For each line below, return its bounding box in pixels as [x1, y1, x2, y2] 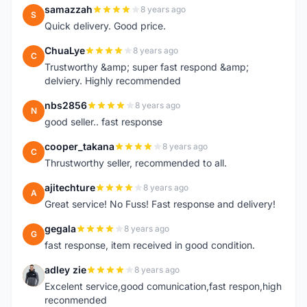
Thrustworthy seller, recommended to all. [45, 157, 227, 169]
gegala [45, 223, 76, 234]
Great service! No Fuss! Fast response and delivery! [45, 198, 275, 210]
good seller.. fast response [45, 116, 162, 127]
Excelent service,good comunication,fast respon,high [45, 280, 282, 292]
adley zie [45, 264, 86, 275]
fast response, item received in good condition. [45, 239, 255, 251]
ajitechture [45, 182, 95, 193]
